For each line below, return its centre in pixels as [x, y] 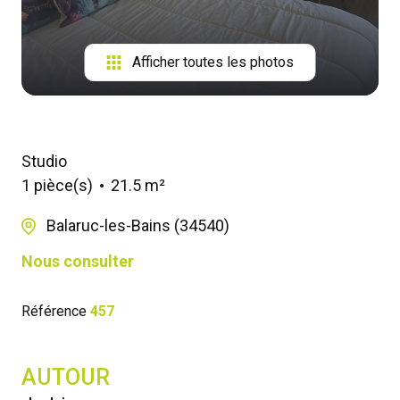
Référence [56, 312]
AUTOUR [66, 378]
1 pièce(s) [57, 186]
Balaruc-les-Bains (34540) [138, 226]
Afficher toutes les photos [212, 62]
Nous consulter [78, 262]
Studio [44, 162]
